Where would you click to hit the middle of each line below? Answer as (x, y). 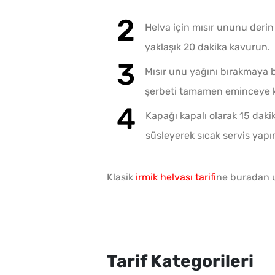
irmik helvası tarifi (176, 177)
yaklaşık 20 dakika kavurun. (207, 47)
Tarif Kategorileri (180, 261)
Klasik (121, 177)
